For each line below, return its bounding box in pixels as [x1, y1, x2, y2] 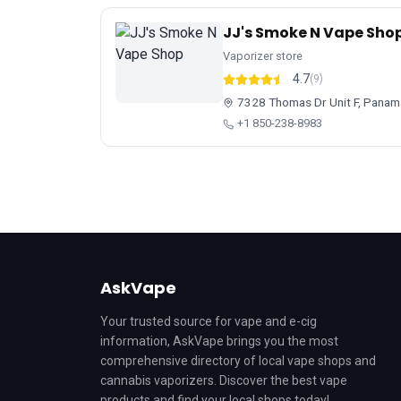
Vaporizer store [223, 49, 303, 63]
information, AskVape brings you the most [100, 334, 338, 348]
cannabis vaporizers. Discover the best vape [100, 373, 347, 388]
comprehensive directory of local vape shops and [100, 354, 376, 368]
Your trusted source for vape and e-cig [100, 314, 317, 328]
